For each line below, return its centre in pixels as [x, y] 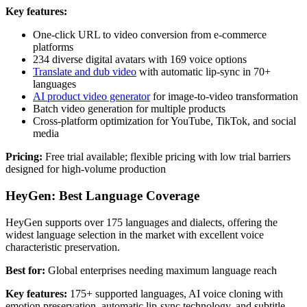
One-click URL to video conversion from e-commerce [150, 35]
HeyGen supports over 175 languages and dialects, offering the [142, 222]
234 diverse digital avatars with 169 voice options [140, 60]
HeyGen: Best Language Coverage [102, 195]
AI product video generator [91, 97]
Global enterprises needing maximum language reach [161, 270]
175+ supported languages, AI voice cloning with [175, 293]
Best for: [25, 270]
